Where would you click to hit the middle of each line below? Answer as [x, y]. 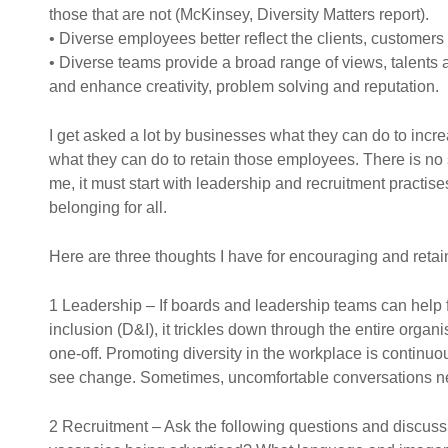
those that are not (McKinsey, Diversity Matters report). [239, 14]
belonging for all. [108, 207]
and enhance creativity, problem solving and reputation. [244, 86]
